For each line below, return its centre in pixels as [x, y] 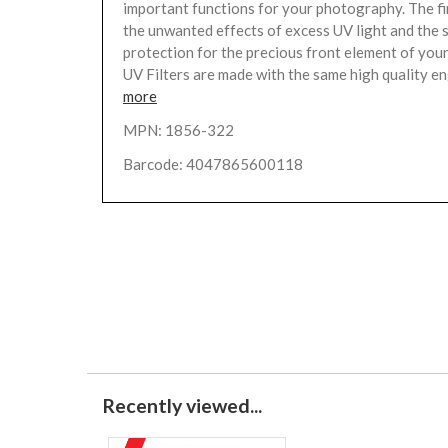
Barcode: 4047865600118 [213, 164]
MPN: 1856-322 [178, 130]
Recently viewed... [182, 406]
